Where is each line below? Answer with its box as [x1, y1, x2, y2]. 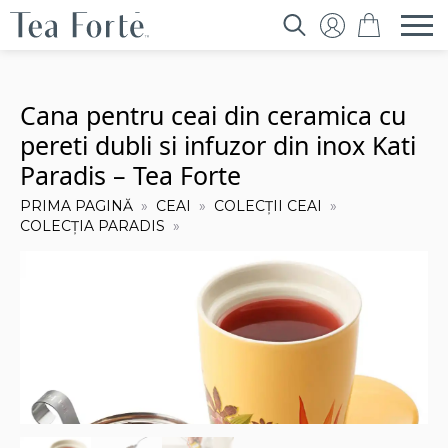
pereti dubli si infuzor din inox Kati [20, 128, 416, 162]
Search [276, 41, 332, 61]
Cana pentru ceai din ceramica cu [20, 98, 406, 132]
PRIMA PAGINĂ [20, 197, 133, 215]
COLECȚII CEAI [214, 197, 322, 215]
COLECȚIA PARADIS [20, 217, 165, 235]
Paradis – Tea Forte [20, 158, 241, 192]
